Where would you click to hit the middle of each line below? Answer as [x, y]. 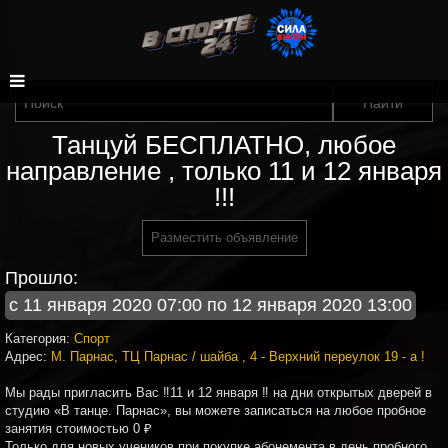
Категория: [39, 338]
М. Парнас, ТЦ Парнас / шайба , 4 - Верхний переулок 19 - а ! [238, 356]
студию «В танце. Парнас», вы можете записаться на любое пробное [215, 410]
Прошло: [41, 278]
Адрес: [28, 356]
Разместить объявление [224, 237]
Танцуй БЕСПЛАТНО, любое [224, 145]
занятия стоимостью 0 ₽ [78, 428]
